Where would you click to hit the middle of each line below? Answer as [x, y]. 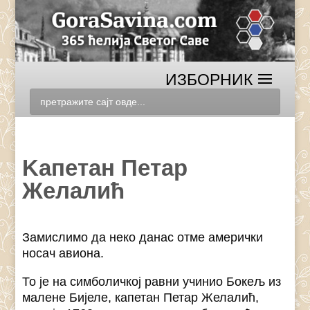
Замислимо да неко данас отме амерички [143, 238]
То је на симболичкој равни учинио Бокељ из [152, 282]
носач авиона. [63, 254]
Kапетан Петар [105, 168]
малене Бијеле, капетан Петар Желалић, [141, 298]
